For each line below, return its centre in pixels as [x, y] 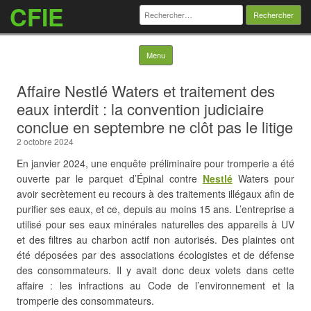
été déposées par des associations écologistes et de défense [155, 255]
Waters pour [263, 178]
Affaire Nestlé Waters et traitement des [146, 91]
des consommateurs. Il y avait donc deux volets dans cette [155, 270]
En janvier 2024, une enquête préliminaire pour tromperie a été [155, 163]
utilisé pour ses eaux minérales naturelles [110, 224]
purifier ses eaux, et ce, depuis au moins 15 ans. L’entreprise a [155, 209]
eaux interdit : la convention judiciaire [140, 109]
